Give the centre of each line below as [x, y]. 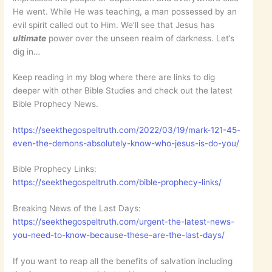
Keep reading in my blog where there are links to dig [114, 77]
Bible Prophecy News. [56, 104]
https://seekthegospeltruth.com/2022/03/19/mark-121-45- [127, 130]
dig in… [27, 51]
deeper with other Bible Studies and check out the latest [123, 91]
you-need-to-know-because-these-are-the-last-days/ [119, 235]
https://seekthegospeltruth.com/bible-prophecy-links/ [117, 182]
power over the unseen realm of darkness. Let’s [141, 38]
